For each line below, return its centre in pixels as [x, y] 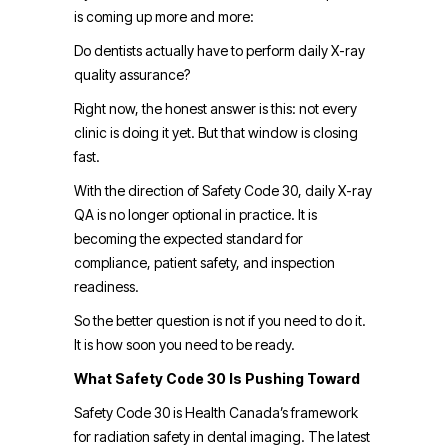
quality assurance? [132, 75]
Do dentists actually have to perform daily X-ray [219, 51]
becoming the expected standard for [188, 239]
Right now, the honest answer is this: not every [215, 109]
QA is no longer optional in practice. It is [195, 215]
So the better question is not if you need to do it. [220, 321]
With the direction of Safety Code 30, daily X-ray [223, 191]
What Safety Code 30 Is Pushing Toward [217, 379]
